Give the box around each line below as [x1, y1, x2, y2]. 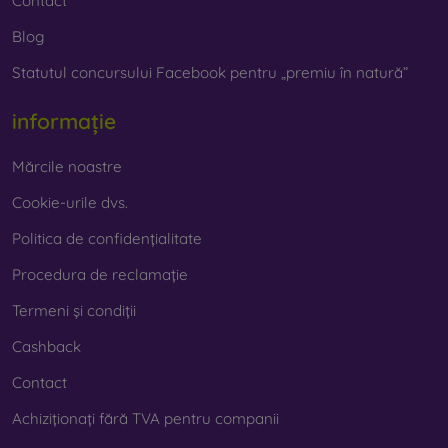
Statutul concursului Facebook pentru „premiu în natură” [12, 63, 408, 83]
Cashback [12, 336, 81, 356]
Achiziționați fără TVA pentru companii [12, 408, 279, 428]
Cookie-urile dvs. [12, 192, 128, 212]
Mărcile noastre [12, 156, 122, 176]
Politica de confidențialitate [12, 228, 202, 248]
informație [12, 108, 116, 135]
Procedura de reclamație [12, 264, 188, 284]
